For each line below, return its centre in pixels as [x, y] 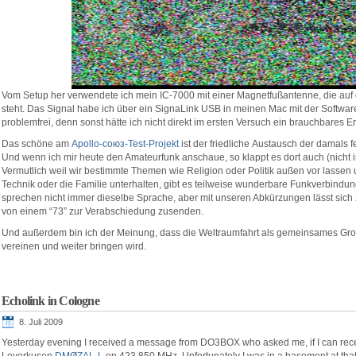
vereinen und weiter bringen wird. [74, 246]
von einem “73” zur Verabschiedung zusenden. [103, 211]
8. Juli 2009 [41, 322]
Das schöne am [37, 144]
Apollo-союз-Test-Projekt [125, 144]
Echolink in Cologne [50, 301]
